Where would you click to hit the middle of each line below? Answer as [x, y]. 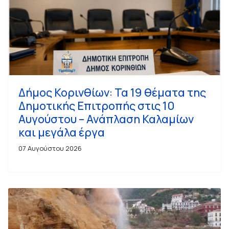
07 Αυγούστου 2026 [50, 148]
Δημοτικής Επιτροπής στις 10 [97, 106]
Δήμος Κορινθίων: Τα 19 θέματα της [112, 93]
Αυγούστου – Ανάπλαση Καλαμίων [106, 119]
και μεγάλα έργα [62, 133]
